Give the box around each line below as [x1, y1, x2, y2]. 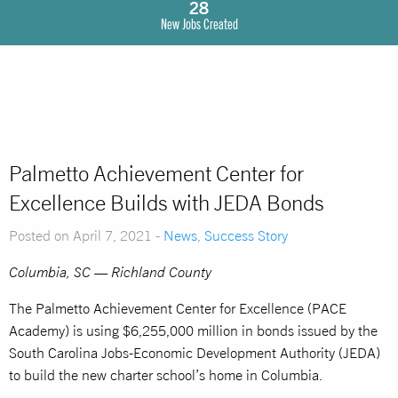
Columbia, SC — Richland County [9, 263, 211, 280]
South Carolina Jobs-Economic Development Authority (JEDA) [9, 344, 380, 361]
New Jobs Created [160, 14, 238, 32]
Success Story [204, 227, 288, 243]
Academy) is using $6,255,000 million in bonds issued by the [9, 322, 378, 338]
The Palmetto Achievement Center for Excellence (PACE [9, 299, 346, 316]
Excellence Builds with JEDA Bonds [9, 189, 324, 215]
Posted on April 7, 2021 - [9, 227, 163, 243]
